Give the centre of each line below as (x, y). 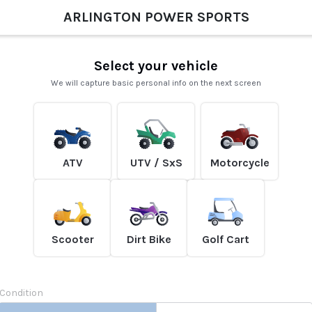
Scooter (72, 239)
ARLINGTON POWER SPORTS (156, 17)
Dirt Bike (149, 239)
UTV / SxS (156, 163)
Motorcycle (240, 163)
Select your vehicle (156, 66)
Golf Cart (226, 239)
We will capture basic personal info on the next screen (156, 83)
